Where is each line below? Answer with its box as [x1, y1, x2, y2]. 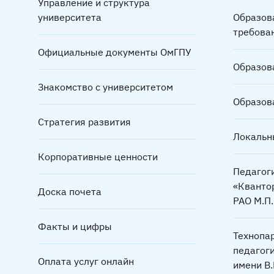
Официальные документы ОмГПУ [38, 46, 191, 58]
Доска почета [38, 185, 102, 198]
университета [38, 11, 102, 23]
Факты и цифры [38, 220, 112, 232]
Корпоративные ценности [38, 150, 158, 163]
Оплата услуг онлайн [38, 255, 134, 267]
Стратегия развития [38, 116, 131, 128]
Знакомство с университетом [38, 81, 173, 93]
